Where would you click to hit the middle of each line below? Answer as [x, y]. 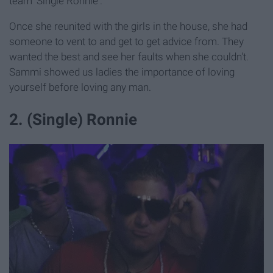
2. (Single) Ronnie [73, 119]
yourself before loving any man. [80, 87]
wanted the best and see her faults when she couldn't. [129, 56]
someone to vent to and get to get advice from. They [126, 41]
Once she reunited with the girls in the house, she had [128, 26]
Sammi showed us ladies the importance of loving [122, 72]
